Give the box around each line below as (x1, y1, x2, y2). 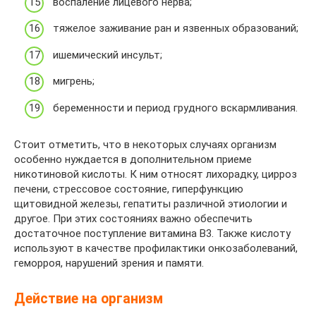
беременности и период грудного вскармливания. (53, 101, 298, 114)
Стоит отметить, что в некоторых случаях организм (14, 138, 276, 151)
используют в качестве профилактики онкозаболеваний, (14, 241, 298, 255)
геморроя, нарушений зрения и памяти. (14, 256, 204, 269)
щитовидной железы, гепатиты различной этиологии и (14, 197, 287, 210)
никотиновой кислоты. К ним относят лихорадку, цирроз (14, 167, 297, 181)
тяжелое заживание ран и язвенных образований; (53, 22, 298, 35)
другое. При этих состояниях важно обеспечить (14, 212, 253, 225)
